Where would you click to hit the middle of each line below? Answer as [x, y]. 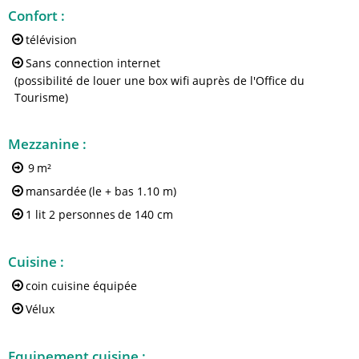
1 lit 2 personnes [71, 214]
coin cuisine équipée [81, 285]
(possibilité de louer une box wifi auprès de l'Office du [159, 81]
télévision [51, 39]
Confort [34, 16]
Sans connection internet [93, 63]
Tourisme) [41, 97]
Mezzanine [45, 144]
